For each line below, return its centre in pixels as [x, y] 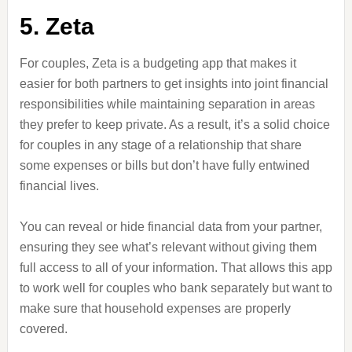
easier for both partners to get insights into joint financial [174, 84]
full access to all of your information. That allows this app [176, 268]
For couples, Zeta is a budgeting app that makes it [158, 63]
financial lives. [59, 186]
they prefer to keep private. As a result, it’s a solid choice [174, 125]
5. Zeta [57, 26]
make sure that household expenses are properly [155, 308]
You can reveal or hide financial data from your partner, [170, 227]
